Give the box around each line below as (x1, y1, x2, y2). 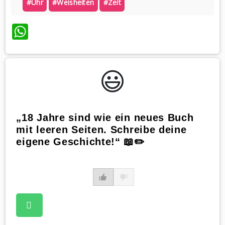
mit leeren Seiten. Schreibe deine (16, 124, 187, 136)
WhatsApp (28, 20, 105, 42)
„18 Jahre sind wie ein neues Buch (16, 112, 194, 124)
